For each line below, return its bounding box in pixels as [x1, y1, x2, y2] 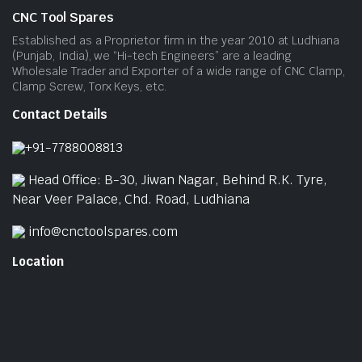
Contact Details [12, 106, 107, 122]
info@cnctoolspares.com [27, 222, 179, 240]
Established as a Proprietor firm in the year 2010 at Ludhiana [12, 32, 340, 48]
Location [12, 253, 64, 269]
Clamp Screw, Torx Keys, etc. [12, 78, 167, 94]
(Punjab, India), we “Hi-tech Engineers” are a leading [12, 48, 293, 63]
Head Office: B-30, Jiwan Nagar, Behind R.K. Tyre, [27, 170, 327, 188]
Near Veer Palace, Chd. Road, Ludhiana [12, 190, 250, 208]
